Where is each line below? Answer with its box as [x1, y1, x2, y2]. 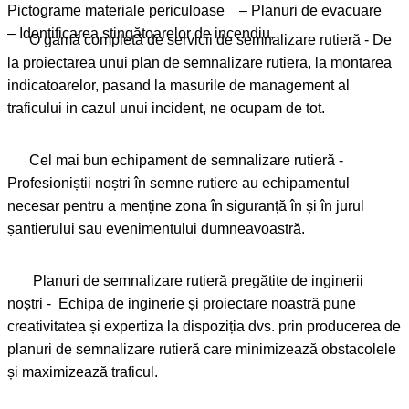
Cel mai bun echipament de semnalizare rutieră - [7, 152, 211, 168]
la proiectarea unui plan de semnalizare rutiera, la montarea [7, 54, 100, 70]
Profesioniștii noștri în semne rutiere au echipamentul [7, 174, 262, 191]
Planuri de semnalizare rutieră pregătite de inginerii [7, 272, 33, 288]
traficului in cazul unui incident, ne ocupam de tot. [286, 100, 325, 116]
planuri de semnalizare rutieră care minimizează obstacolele [7, 341, 236, 357]
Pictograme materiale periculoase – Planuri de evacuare [7, 2, 393, 18]
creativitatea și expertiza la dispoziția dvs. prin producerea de [7, 318, 183, 334]
